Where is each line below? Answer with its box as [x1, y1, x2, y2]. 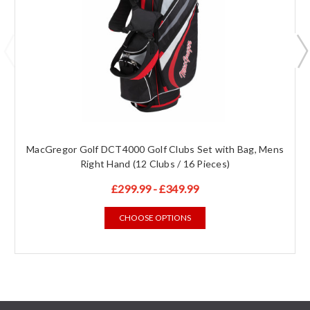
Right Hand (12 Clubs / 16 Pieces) [80, 158, 230, 170]
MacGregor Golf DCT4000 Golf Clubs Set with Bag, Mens [26, 143, 284, 156]
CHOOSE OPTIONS [119, 212, 191, 224]
